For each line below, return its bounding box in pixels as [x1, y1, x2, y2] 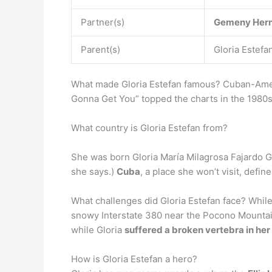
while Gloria [71, 224, 124, 236]
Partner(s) [81, 16, 124, 28]
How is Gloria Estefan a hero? [71, 253, 197, 265]
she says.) [71, 166, 117, 177]
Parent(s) [81, 43, 120, 55]
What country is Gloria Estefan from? [71, 122, 228, 134]
